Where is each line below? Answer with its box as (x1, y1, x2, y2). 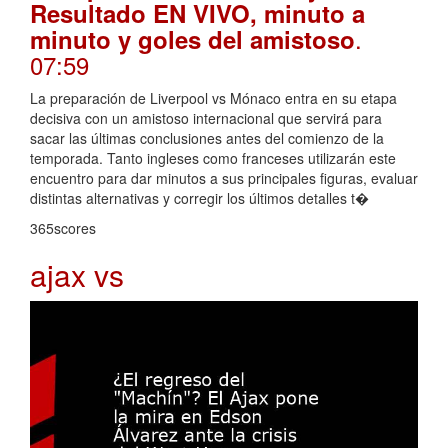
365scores (30, 218, 96, 239)
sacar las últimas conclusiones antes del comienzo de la (30, 128, 384, 149)
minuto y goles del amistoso (30, 22, 355, 57)
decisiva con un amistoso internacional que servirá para (30, 108, 382, 129)
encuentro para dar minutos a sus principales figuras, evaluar (30, 168, 418, 189)
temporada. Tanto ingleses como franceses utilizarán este (30, 148, 396, 169)
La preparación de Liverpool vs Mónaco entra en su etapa (30, 88, 397, 109)
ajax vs (30, 253, 124, 297)
